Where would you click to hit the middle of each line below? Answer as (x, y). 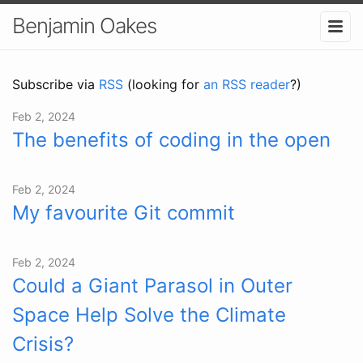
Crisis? (43, 344)
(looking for (163, 84)
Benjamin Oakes (84, 26)
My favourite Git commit (124, 212)
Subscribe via (56, 84)
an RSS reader (247, 84)
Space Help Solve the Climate (149, 314)
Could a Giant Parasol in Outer (152, 285)
